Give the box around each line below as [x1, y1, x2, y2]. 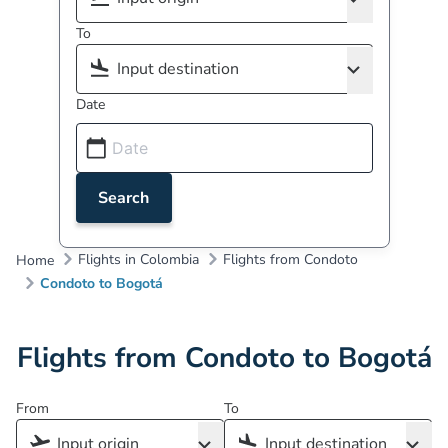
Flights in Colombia [78, 249, 199, 269]
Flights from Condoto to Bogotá [16, 339, 432, 377]
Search [98, 187, 149, 209]
